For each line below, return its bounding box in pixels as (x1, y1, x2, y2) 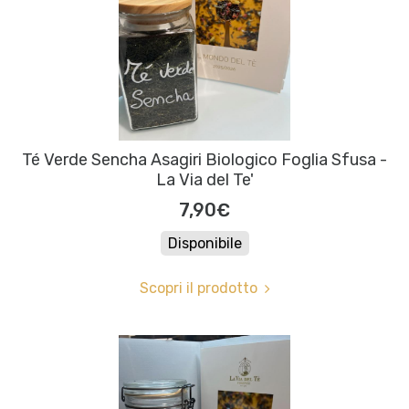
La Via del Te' (155, 170, 254, 191)
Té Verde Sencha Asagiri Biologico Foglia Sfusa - (22, 150, 387, 171)
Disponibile (167, 235, 242, 253)
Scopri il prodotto (139, 279, 257, 298)
